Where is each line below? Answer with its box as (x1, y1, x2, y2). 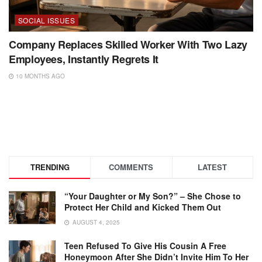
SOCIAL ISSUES (18, 15, 75, 26)
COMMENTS (109, 161, 154, 173)
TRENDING (30, 161, 70, 173)
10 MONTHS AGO (14, 72, 65, 81)
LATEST (198, 161, 227, 173)
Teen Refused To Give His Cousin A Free (64, 240, 226, 252)
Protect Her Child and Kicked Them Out (64, 201, 221, 213)
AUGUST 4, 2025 (71, 218, 120, 227)
